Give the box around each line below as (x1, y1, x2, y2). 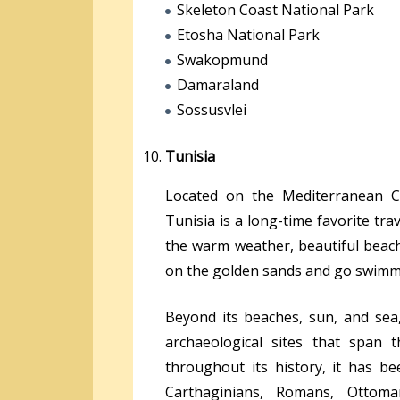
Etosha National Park (177, 24, 320, 45)
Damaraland (177, 74, 259, 95)
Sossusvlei (177, 99, 246, 120)
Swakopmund (177, 49, 268, 70)
